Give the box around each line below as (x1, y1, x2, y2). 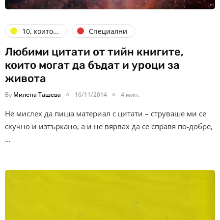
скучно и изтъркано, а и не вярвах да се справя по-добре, (5, 121, 213, 132)
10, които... (22, 26, 59, 36)
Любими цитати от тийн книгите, (5, 45, 184, 59)
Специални (89, 26, 127, 36)
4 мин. (121, 90, 139, 99)
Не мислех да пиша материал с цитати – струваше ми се (5, 109, 206, 119)
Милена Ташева (13, 90, 61, 99)
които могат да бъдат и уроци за (5, 58, 180, 72)
